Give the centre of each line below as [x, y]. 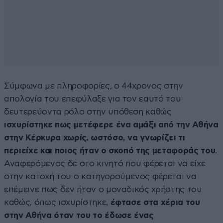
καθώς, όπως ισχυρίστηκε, [57, 202]
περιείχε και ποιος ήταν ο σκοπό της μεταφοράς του [110, 150]
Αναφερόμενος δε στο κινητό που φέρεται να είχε [105, 163]
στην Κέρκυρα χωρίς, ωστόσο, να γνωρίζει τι [95, 137]
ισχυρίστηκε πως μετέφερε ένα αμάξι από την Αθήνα [111, 124]
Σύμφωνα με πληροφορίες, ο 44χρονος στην [94, 86]
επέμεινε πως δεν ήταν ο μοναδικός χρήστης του [103, 189]
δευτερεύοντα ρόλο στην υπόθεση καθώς [88, 111]
